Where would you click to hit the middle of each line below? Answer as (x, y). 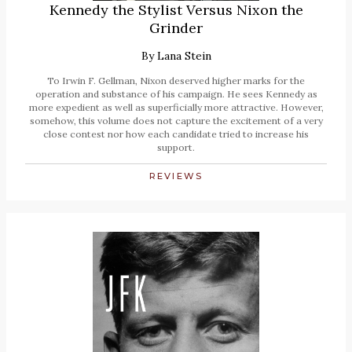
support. (176, 148)
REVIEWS (176, 176)
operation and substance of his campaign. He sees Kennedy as (176, 94)
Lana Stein (184, 56)
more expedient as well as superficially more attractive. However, (176, 108)
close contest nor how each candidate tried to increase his (176, 134)
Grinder (176, 28)
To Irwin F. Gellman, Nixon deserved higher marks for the (176, 81)
